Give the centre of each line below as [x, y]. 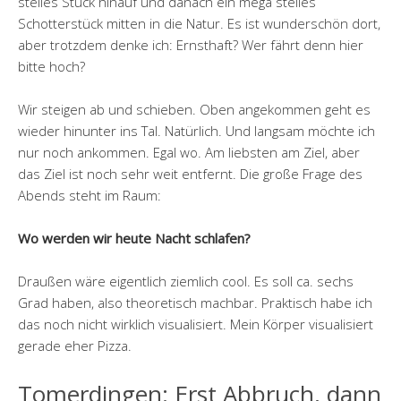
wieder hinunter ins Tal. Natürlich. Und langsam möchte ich [196, 131]
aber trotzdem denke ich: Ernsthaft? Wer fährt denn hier [191, 45]
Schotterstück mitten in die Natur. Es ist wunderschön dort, [199, 24]
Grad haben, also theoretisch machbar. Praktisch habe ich [195, 303]
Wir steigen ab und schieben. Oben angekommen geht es [194, 110]
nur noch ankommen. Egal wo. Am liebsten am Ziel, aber [189, 153]
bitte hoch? [51, 67]
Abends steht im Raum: [90, 196]
